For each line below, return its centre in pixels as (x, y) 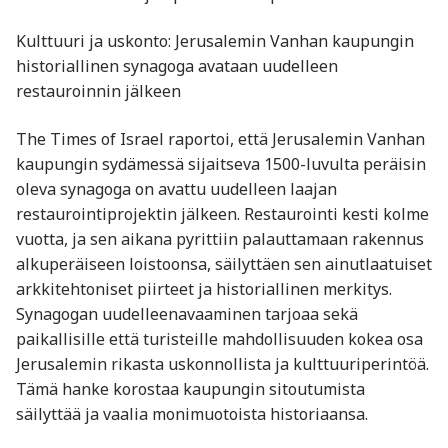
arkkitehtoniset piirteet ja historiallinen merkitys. (204, 288)
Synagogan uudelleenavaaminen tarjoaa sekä (187, 313)
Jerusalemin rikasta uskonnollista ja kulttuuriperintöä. (222, 363)
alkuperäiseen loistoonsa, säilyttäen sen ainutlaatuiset (224, 263)
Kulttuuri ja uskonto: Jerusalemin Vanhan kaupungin (215, 41)
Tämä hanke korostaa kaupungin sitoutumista (190, 388)
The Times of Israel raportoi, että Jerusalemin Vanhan (220, 138)
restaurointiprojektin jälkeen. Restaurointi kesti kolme (222, 213)
